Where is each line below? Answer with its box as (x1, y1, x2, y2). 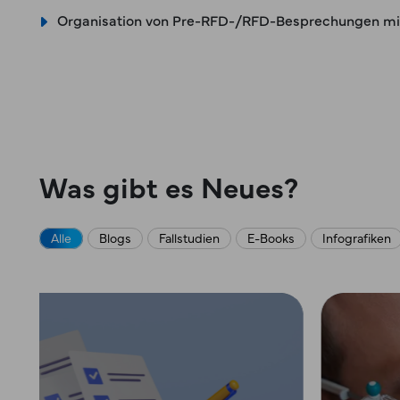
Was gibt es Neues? (39, 165, 298, 206)
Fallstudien (159, 228, 220, 246)
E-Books (247, 228, 295, 246)
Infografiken (322, 228, 391, 246)
